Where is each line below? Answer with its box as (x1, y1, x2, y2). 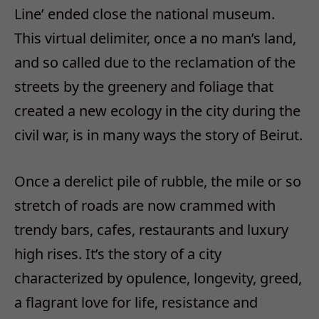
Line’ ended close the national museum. (14, 4, 275, 23)
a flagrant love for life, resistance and (14, 292, 258, 312)
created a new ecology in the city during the (14, 100, 300, 120)
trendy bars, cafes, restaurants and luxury (14, 219, 288, 239)
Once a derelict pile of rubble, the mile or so (14, 171, 301, 191)
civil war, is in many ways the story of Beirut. (14, 125, 303, 145)
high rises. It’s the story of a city (14, 244, 221, 263)
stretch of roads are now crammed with (14, 195, 276, 215)
